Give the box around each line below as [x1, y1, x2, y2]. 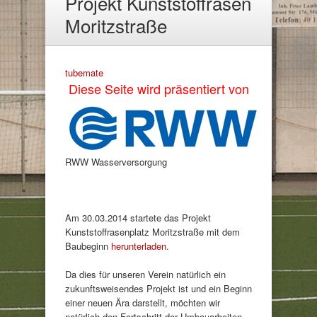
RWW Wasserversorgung [65, 155, 167, 169]
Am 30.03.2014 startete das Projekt [65, 211, 211, 225]
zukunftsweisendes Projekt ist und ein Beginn [65, 281, 252, 295]
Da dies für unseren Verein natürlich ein [65, 267, 226, 281]
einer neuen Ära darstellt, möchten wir [65, 295, 220, 309]
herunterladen [111, 239, 166, 253]
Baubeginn [65, 239, 111, 253]
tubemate [65, 66, 103, 80]
